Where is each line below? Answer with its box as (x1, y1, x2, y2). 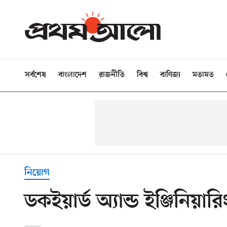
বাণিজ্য (160, 70, 180, 80)
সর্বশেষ (25, 70, 46, 80)
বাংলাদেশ (58, 70, 87, 80)
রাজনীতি (99, 70, 125, 80)
